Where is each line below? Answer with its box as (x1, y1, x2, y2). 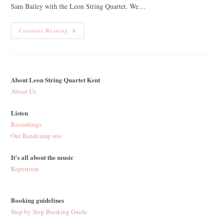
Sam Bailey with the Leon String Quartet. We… (11, 1, 146, 11)
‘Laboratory (68, 53, 107, 63)
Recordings (11, 120, 42, 129)
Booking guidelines (11, 195, 65, 205)
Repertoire (11, 164, 39, 174)
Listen (11, 108, 29, 118)
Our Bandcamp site (11, 131, 62, 141)
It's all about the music (11, 152, 74, 162)
